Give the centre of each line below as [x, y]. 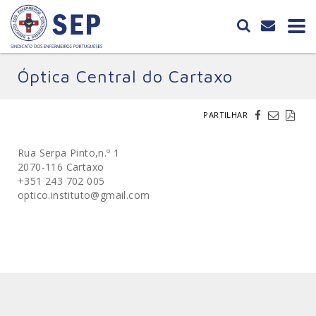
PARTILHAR [225, 115]
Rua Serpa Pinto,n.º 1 [69, 153]
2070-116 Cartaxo [61, 167]
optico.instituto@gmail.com [84, 195]
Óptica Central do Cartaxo [125, 76]
